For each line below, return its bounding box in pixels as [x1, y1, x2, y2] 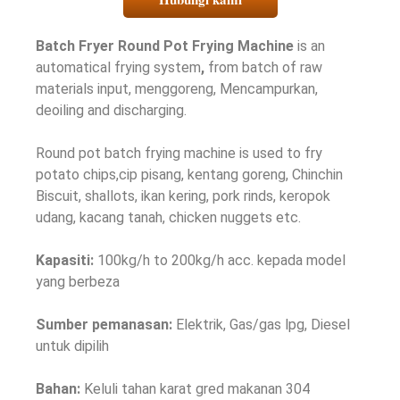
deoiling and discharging [36, 101, 184, 119]
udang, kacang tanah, [36, 208, 169, 226]
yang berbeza [36, 272, 120, 290]
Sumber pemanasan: [36, 315, 172, 333]
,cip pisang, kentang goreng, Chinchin [116, 165, 343, 183]
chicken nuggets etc [169, 208, 298, 226]
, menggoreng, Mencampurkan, [129, 79, 318, 97]
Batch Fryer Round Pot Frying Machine [36, 37, 294, 54]
